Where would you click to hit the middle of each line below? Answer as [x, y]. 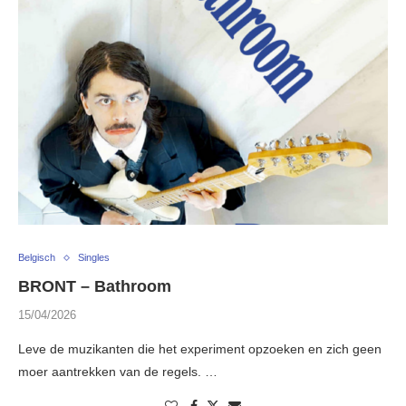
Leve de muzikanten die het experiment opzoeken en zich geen [200, 349]
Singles [94, 258]
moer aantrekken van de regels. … [118, 372]
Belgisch [37, 258]
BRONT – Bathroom [95, 287]
